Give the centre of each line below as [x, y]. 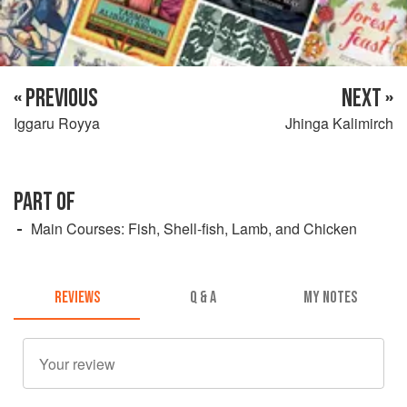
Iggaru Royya [57, 123]
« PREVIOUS [56, 98]
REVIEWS [77, 298]
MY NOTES [330, 298]
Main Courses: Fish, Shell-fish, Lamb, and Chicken [194, 228]
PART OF [45, 202]
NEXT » [367, 98]
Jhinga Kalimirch [339, 123]
